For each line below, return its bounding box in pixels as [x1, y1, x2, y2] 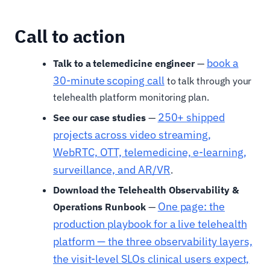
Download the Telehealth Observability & [53, 184, 239, 196]
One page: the [157, 199, 225, 214]
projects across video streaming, [53, 128, 212, 142]
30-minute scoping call [53, 74, 165, 88]
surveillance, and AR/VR [53, 163, 171, 177]
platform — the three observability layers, [53, 234, 253, 249]
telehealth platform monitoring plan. [53, 91, 209, 104]
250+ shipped [157, 110, 225, 125]
